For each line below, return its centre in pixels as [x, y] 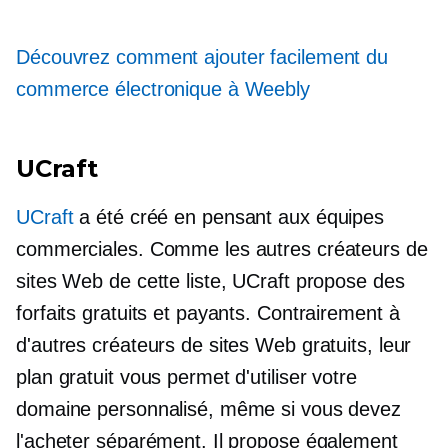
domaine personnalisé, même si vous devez [208, 409]
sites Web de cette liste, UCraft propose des [210, 281]
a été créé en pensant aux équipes [229, 217]
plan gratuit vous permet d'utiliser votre [186, 377]
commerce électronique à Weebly [163, 89]
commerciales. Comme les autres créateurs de [222, 249]
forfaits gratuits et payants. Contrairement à [208, 313]
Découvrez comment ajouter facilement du [202, 57]
